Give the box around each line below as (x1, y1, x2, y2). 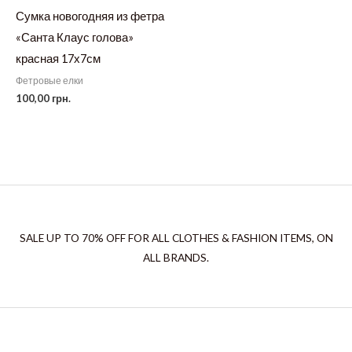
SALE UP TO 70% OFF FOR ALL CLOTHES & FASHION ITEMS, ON (19, 232, 333, 245)
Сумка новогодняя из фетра (16, 9, 164, 23)
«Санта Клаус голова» (16, 30, 134, 44)
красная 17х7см (16, 51, 101, 65)
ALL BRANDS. (143, 251, 209, 265)
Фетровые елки (16, 74, 83, 86)
